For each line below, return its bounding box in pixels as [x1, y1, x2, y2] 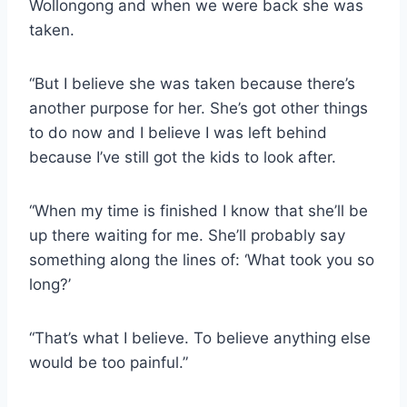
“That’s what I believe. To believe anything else [29, 328, 371, 347]
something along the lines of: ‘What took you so [29, 250, 374, 269]
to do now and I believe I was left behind [29, 123, 327, 142]
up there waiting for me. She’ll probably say [29, 225, 345, 244]
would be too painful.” [29, 352, 188, 372]
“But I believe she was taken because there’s [29, 74, 355, 93]
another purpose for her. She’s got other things [29, 98, 368, 117]
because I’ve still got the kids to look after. [29, 147, 336, 166]
